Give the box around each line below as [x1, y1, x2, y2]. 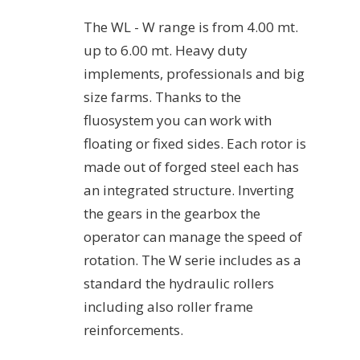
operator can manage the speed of [84, 227, 302, 246]
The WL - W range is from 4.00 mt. [84, 17, 298, 36]
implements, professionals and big [84, 63, 305, 83]
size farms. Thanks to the [84, 87, 241, 106]
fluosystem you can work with [84, 110, 272, 129]
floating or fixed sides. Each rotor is [84, 133, 306, 153]
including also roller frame [84, 297, 253, 316]
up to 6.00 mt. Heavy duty [84, 40, 247, 59]
